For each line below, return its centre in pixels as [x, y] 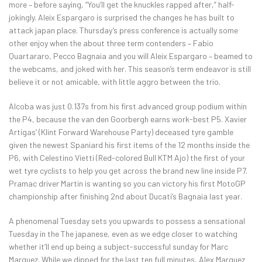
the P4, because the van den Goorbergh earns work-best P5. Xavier [128, 119]
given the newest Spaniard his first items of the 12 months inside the [129, 145]
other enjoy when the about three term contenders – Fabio [111, 43]
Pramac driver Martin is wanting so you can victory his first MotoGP [127, 184]
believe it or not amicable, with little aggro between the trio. [115, 82]
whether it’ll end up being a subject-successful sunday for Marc [118, 247]
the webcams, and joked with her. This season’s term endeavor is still [130, 69]
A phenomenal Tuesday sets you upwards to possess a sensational [127, 221]
